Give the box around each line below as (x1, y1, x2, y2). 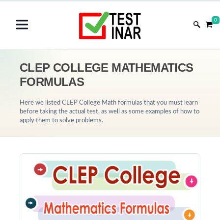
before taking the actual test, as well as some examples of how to (20, 109, 199, 115)
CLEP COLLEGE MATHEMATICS (20, 61, 193, 74)
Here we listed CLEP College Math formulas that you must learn (20, 100, 198, 106)
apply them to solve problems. (20, 117, 103, 124)
